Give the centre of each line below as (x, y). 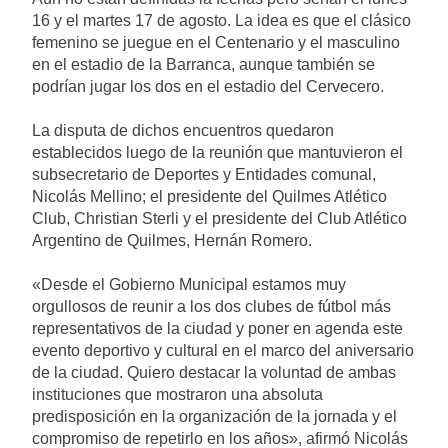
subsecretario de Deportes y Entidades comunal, (204, 174)
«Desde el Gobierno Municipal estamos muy (189, 284)
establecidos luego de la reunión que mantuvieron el (217, 152)
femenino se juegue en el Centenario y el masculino (216, 42)
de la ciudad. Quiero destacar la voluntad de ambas (214, 372)
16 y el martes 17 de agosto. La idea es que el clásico (221, 20)
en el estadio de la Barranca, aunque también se (203, 64)
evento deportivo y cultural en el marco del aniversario (223, 350)
